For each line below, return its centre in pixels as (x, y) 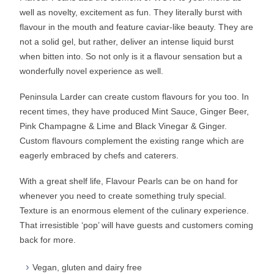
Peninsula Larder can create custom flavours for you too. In (135, 96)
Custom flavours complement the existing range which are (132, 140)
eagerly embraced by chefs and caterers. (99, 155)
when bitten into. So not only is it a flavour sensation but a (131, 56)
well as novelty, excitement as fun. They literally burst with (131, 12)
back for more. (48, 239)
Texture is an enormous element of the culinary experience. (135, 210)
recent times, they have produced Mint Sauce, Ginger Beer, (135, 111)
